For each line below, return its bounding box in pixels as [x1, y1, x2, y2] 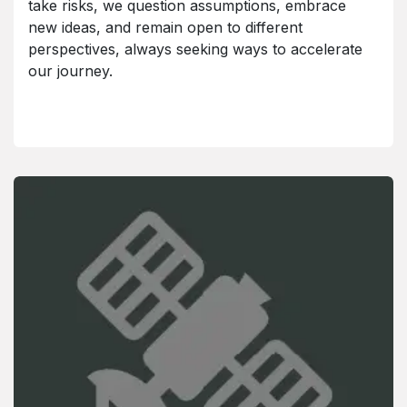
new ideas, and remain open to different [28, 18, 303, 37]
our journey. [28, 62, 113, 81]
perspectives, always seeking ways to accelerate [28, 40, 362, 59]
